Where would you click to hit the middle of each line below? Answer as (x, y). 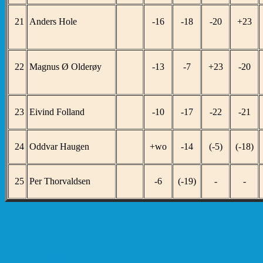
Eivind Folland (57, 112)
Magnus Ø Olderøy (65, 66)
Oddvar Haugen (59, 146)
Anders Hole (53, 21)
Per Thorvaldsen (60, 181)
